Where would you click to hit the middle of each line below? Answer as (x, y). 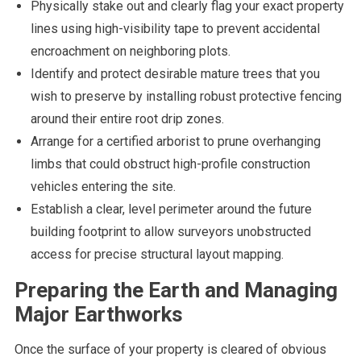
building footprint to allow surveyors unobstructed (170, 232)
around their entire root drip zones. (127, 119)
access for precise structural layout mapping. (157, 255)
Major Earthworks (98, 315)
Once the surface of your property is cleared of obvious (170, 350)
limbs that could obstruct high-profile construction (170, 164)
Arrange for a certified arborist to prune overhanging (175, 142)
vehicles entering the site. (103, 187)
